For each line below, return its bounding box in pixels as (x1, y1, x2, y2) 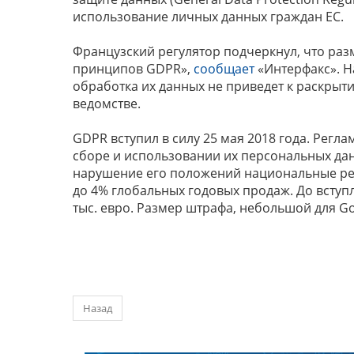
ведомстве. (73, 95, 144, 112)
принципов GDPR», (73, 60, 194, 77)
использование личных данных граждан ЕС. (73, 8, 344, 25)
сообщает (194, 60, 254, 77)
